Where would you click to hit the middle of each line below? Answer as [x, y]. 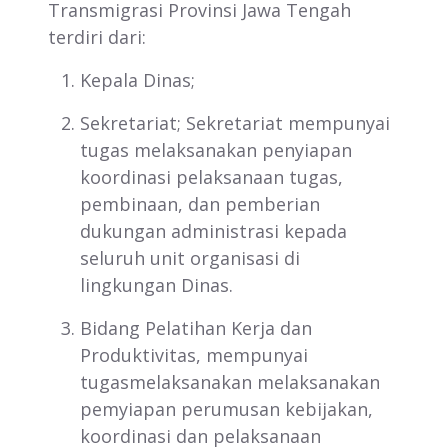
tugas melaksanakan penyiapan [216, 150]
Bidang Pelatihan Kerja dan [196, 328]
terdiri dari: [97, 37]
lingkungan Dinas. [156, 285]
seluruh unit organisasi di [190, 258]
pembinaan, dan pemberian [200, 204]
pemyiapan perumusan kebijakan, [226, 409]
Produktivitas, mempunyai [194, 355]
